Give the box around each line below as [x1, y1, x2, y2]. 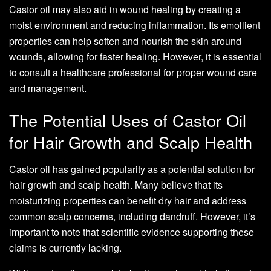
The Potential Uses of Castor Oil [9, 108, 246, 132]
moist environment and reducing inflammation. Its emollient [9, 18, 260, 32]
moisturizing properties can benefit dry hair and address [9, 193, 246, 207]
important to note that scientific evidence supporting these [9, 224, 254, 239]
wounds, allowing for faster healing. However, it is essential [9, 49, 261, 64]
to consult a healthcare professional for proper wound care [9, 65, 257, 79]
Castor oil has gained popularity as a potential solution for [9, 162, 255, 176]
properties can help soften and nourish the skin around [9, 33, 241, 48]
